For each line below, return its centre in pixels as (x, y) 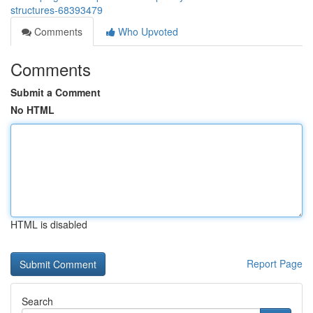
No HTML (32, 110)
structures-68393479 (57, 10)
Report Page (275, 263)
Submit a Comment (56, 92)
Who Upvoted (147, 31)
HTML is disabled (49, 224)
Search (37, 301)
